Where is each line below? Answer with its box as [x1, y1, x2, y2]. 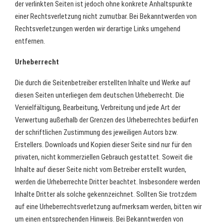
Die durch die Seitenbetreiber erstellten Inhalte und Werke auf [15, 78, 191, 87]
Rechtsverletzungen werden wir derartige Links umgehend [15, 24, 180, 33]
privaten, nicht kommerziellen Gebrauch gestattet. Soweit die [15, 153, 193, 162]
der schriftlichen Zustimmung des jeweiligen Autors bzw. [15, 128, 178, 137]
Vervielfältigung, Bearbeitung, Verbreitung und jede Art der [15, 103, 180, 112]
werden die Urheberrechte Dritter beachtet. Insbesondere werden [15, 177, 200, 186]
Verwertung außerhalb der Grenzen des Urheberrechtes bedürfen [15, 115, 198, 124]
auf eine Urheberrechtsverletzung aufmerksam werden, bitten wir [15, 202, 202, 211]
